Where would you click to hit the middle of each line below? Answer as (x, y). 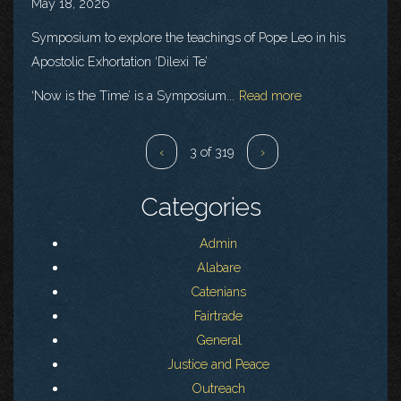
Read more (270, 95)
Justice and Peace (218, 364)
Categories (200, 208)
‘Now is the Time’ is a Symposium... (133, 95)
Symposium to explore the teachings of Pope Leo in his (188, 37)
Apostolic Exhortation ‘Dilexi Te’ (119, 61)
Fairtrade (218, 316)
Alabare (218, 268)
